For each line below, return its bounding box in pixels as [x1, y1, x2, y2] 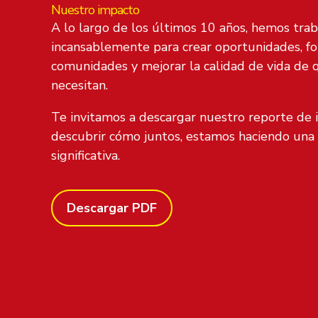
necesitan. [51, 76, 108, 94]
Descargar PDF [67, 199, 157, 216]
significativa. [51, 146, 120, 164]
